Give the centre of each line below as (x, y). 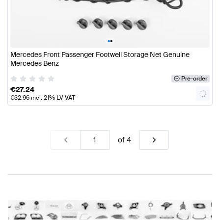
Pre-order (194, 78)
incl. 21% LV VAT (52, 97)
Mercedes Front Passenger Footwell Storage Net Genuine (100, 55)
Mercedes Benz (35, 64)
